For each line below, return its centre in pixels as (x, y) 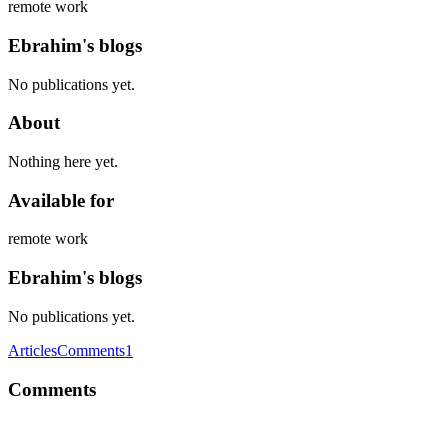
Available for (61, 200)
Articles (32, 350)
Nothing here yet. (63, 161)
